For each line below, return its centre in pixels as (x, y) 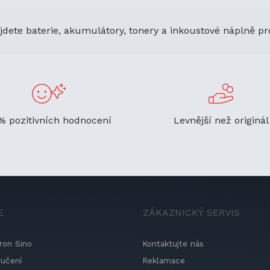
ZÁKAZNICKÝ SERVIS (191, 212)
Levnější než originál (221, 120)
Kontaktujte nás (173, 243)
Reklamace (164, 260)
